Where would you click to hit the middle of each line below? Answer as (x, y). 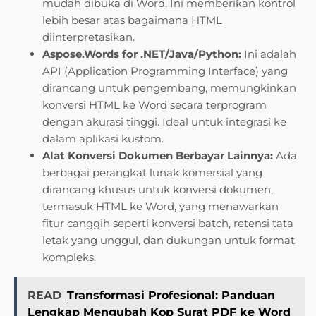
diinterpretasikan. (89, 37)
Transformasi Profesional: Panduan (171, 296)
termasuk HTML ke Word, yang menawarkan (160, 207)
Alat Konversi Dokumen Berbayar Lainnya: (158, 156)
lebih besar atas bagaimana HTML (132, 20)
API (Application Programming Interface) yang (165, 71)
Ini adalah (269, 54)
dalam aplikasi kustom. (103, 139)
